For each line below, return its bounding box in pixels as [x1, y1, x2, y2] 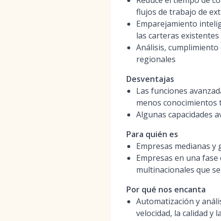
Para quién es [126, 129, 178, 140]
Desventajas [126, 74, 174, 84]
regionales [136, 54, 176, 65]
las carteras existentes [136, 30, 219, 41]
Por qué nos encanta [126, 184, 206, 195]
